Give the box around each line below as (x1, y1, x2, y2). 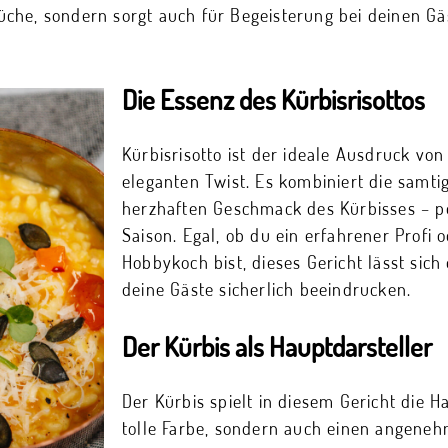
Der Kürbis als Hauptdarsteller (122, 328, 432, 363)
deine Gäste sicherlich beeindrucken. (122, 278, 412, 301)
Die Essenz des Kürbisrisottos (122, 81, 425, 116)
